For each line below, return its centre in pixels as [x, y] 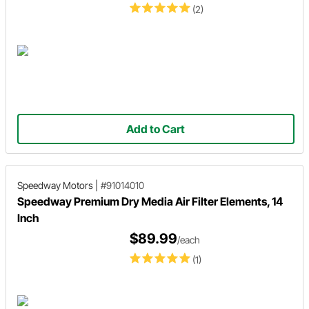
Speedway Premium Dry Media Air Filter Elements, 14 [150, 201]
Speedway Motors [55, 185]
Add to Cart [156, 129]
